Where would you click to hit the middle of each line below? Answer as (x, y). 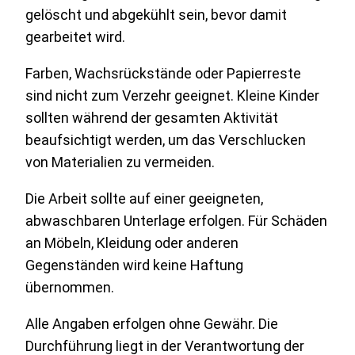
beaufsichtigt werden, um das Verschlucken (166, 139)
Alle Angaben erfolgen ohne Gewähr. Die (152, 323)
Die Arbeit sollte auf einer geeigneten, (144, 198)
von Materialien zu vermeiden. (120, 162)
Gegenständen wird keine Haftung (134, 265)
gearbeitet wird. (75, 36)
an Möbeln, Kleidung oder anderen (132, 242)
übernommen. (70, 287)
